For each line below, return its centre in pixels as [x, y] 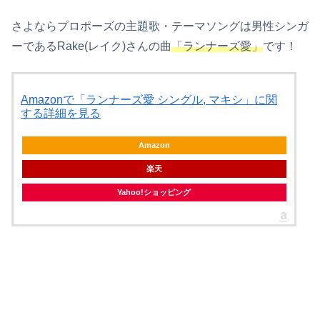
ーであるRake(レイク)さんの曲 [91, 46]
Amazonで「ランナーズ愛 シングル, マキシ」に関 [149, 100]
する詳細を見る [61, 114]
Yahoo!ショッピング [154, 192]
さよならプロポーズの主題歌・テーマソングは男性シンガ [160, 26]
